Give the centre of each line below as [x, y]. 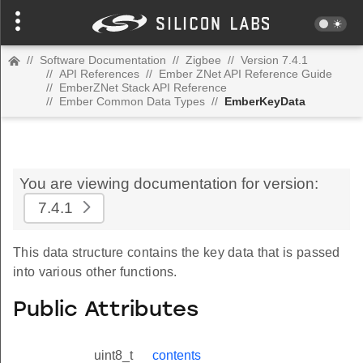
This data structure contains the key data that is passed [177, 252]
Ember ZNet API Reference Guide [246, 74]
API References [99, 74]
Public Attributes [106, 310]
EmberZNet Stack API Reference [143, 88]
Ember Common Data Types [132, 101]
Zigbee [203, 60]
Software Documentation [103, 60]
